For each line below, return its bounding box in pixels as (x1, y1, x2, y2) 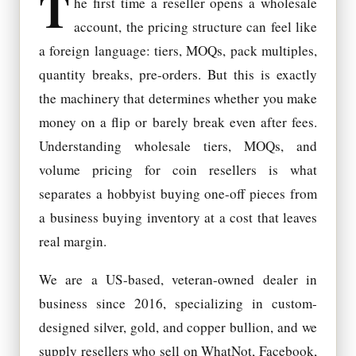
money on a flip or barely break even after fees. (39, 113, 317, 132)
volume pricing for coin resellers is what (39, 161, 317, 180)
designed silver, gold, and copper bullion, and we (39, 318, 317, 337)
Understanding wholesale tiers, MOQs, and (39, 137, 317, 156)
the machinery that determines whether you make (39, 89, 317, 108)
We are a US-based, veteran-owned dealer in (39, 270, 317, 289)
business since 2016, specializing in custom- (39, 294, 317, 313)
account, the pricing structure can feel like (74, 17, 317, 37)
